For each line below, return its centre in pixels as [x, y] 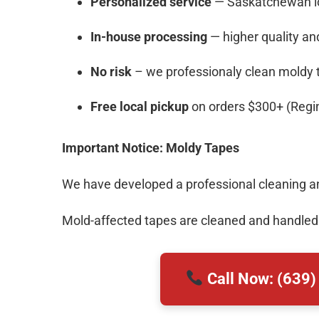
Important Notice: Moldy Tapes [151, 148]
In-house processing [149, 37]
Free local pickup [140, 106]
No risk [113, 72]
